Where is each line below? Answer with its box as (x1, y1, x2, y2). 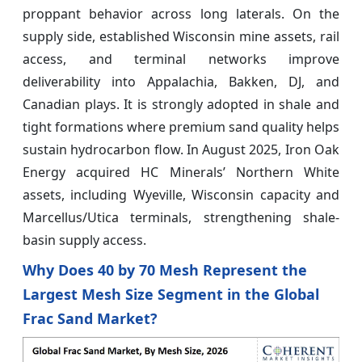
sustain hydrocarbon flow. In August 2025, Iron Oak (23, 140, 339, 158)
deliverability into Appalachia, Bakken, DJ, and (23, 72, 339, 90)
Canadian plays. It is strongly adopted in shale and (23, 95, 339, 113)
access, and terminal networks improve (23, 49, 339, 68)
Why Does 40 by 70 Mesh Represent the (23, 259, 307, 280)
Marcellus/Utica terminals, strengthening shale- (23, 208, 339, 226)
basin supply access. (23, 230, 146, 249)
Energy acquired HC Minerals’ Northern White (23, 162, 339, 181)
